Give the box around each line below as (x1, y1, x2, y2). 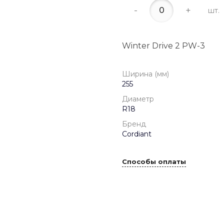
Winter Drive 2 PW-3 (122, 41, 205, 51)
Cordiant (122, 129, 151, 139)
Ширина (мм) (122, 69, 169, 79)
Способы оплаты (122, 157, 186, 165)
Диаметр (122, 94, 154, 104)
